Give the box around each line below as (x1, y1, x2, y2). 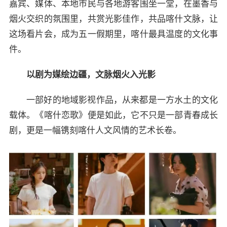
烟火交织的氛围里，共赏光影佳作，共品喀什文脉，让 (9, 14, 218, 24)
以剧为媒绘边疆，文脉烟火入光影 (26, 69, 156, 80)
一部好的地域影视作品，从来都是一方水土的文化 (26, 95, 218, 105)
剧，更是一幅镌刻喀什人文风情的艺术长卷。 (9, 125, 181, 135)
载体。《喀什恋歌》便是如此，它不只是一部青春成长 (9, 110, 218, 120)
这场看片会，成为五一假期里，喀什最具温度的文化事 (9, 29, 218, 39)
